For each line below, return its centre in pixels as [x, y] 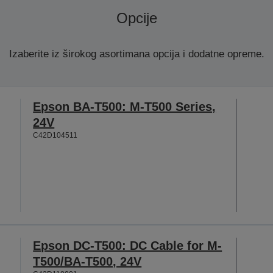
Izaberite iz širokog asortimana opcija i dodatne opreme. [136, 54]
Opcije [136, 18]
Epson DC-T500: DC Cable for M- [128, 245]
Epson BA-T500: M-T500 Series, [125, 106]
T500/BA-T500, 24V [87, 261]
